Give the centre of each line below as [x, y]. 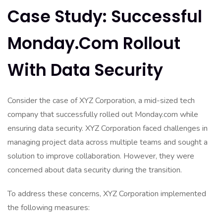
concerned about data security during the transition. [95, 170]
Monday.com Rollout [94, 43]
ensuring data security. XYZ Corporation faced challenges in [108, 128]
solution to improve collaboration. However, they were [101, 156]
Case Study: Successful [105, 17]
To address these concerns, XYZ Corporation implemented [107, 194]
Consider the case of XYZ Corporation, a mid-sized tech [101, 101]
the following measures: [49, 208]
